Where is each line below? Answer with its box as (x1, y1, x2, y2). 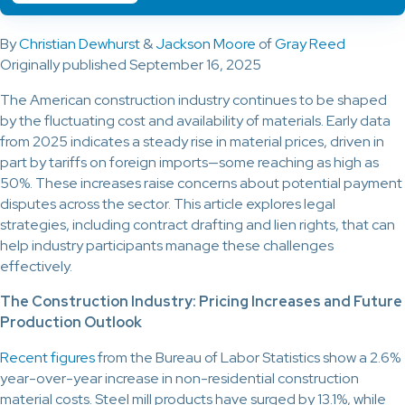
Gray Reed (275, 34, 345, 54)
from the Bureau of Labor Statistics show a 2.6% (95, 348, 400, 368)
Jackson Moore (155, 34, 256, 54)
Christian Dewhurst (19, 34, 140, 54)
